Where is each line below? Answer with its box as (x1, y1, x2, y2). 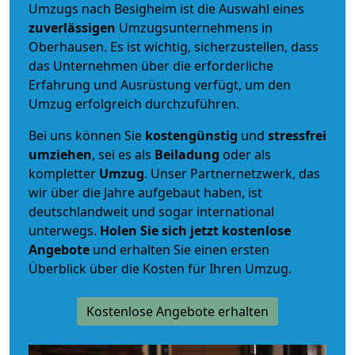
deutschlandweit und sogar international (29, 202, 274, 220)
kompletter (29, 164, 99, 182)
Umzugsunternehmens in (119, 18, 273, 36)
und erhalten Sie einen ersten (90, 240, 269, 258)
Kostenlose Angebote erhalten (86, 302, 269, 320)
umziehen (29, 145, 92, 163)
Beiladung (155, 145, 219, 163)
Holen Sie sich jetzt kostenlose (100, 221, 291, 239)
